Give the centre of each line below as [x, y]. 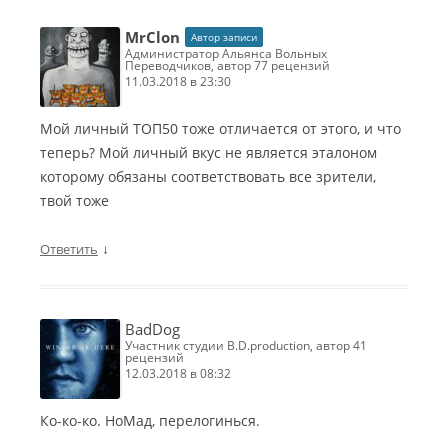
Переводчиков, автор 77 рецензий [227, 66]
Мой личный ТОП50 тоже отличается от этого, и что [220, 129]
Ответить [69, 249]
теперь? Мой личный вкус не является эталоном [208, 153]
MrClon [152, 37]
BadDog [152, 329]
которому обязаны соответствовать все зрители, [208, 177]
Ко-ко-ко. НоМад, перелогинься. [150, 421]
